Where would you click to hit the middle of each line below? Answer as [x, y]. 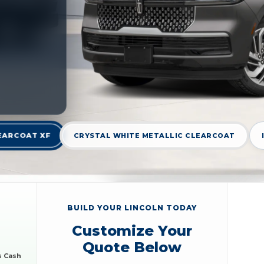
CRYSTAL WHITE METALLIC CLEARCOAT [154, 136]
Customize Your [132, 230]
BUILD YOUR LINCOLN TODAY [132, 207]
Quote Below [132, 247]
